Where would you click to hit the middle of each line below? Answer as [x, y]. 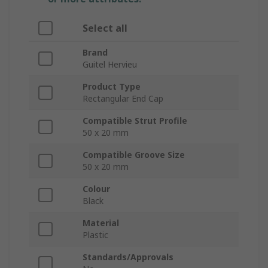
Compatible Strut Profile [135, 121]
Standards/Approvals [128, 257]
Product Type [112, 87]
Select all [105, 28]
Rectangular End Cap [123, 99]
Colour [96, 189]
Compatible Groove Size [134, 155]
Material [101, 223]
